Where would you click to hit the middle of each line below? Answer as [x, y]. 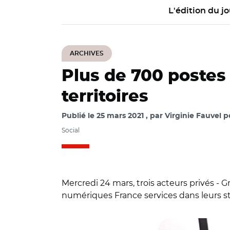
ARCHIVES [87, 53]
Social [71, 130]
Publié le [79, 116]
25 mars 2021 [120, 116]
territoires [105, 97]
